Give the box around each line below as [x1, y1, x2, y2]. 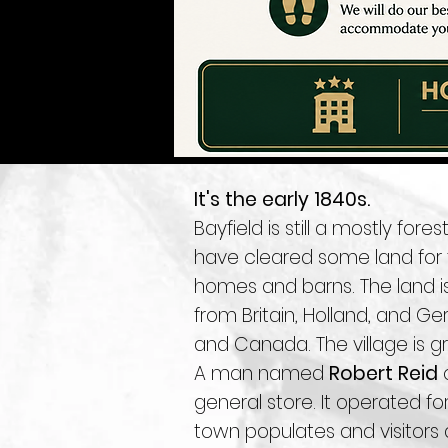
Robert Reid [329, 360, 438, 387]
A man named [194, 360, 329, 387]
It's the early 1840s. [194, 186, 370, 213]
